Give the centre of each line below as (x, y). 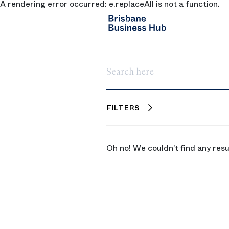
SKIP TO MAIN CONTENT (59, 11)
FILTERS (123, 108)
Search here (129, 75)
